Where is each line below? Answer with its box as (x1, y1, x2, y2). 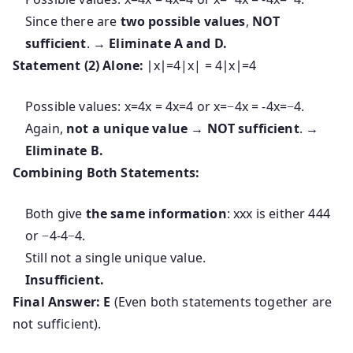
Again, (25, 119, 67, 137)
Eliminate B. (25, 141, 103, 159)
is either (252, 204, 309, 222)
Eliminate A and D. (109, 34, 228, 52)
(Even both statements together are (110, 292, 333, 310)
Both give (25, 204, 86, 222)
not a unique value (66, 119, 188, 137)
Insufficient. (25, 270, 105, 288)
